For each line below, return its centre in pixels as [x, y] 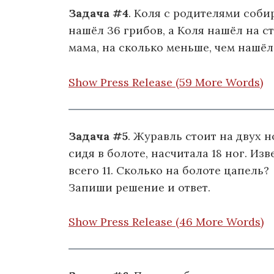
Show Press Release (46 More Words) [166, 222]
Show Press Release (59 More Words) [166, 82]
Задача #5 [98, 136]
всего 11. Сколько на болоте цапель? [169, 170]
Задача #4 [98, 13]
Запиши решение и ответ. [139, 187]
